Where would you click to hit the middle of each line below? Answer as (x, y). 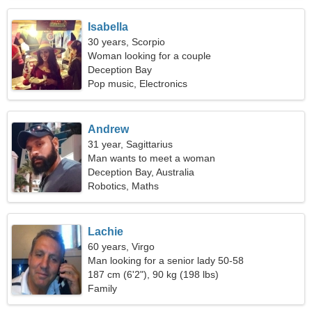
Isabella (108, 27)
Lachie (106, 232)
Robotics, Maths (124, 186)
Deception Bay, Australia (141, 172)
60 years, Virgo (122, 247)
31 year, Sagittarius (131, 144)
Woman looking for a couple (150, 56)
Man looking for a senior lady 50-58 (166, 260)
